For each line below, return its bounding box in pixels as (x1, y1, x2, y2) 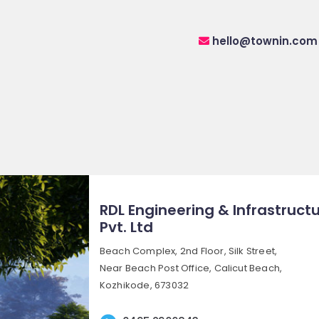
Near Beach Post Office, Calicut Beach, (99, 261, 283, 275)
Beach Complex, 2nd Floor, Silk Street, (99, 244, 278, 258)
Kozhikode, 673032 (99, 278, 189, 292)
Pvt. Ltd (99, 216, 153, 237)
